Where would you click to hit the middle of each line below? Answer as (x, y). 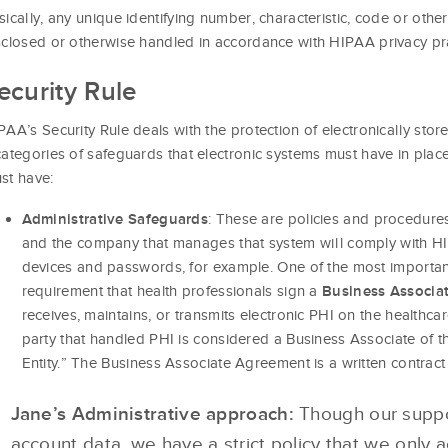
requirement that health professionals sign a (171, 290)
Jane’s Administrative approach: (152, 413)
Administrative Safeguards (114, 218)
